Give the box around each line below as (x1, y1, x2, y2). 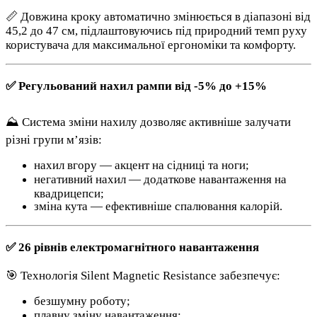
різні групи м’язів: (6, 133, 102, 147)
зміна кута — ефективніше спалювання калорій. (34, 200, 282, 214)
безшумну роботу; (34, 294, 130, 308)
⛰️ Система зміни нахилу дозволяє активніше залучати (6, 115, 291, 129)
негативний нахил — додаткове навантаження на (34, 173, 287, 187)
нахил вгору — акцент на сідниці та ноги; (34, 158, 249, 173)
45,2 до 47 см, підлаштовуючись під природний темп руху (6, 24, 307, 38)
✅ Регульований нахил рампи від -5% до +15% (6, 79, 267, 93)
